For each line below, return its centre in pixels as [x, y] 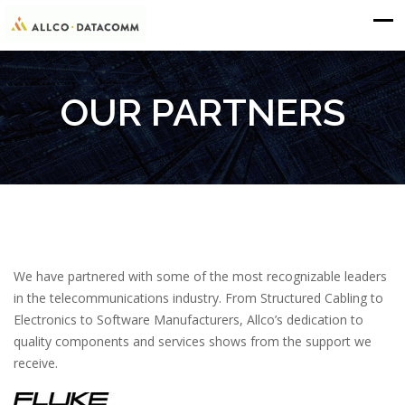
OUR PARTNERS [202, 113]
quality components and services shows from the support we [193, 341]
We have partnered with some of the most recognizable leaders [200, 276]
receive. [36, 363]
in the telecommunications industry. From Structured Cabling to [198, 298]
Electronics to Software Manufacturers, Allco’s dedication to [188, 320]
